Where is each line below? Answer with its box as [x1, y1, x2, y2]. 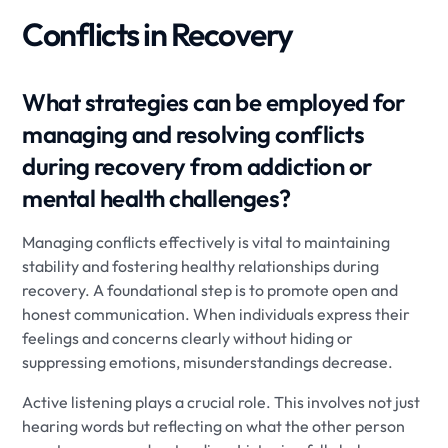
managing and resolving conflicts [22, 119, 365, 149]
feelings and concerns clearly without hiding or [22, 328, 354, 348]
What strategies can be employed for [22, 87, 405, 117]
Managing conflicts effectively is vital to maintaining [22, 232, 391, 252]
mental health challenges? [22, 183, 291, 213]
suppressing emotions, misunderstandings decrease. [22, 352, 394, 372]
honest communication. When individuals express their [22, 304, 411, 324]
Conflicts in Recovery [22, 14, 293, 54]
